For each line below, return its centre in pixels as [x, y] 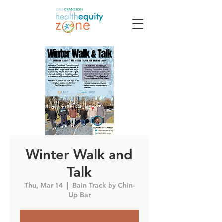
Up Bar [79, 195]
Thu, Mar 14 [43, 185]
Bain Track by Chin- [103, 185]
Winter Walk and [79, 154]
